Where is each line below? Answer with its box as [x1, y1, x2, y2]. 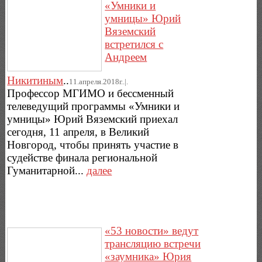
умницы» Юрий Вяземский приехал [7, 112, 178, 125]
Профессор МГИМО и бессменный [7, 87, 174, 99]
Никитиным [7, 74, 64, 87]
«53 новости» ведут [105, 224, 199, 237]
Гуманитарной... [7, 164, 87, 177]
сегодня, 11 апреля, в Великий [7, 125, 150, 138]
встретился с [105, 37, 164, 50]
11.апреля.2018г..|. [69, 77, 129, 86]
